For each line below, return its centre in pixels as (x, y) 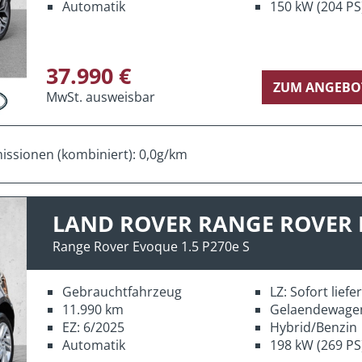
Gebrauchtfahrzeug (122, 291)
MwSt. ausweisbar (101, 97)
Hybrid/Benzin (313, 327)
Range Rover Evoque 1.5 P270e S (151, 246)
